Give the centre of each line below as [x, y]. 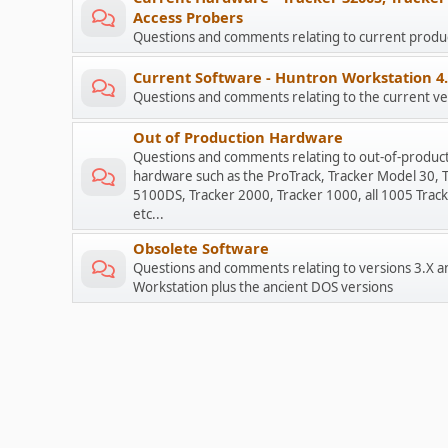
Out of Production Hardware [238, 137]
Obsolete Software [201, 248]
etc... [148, 214]
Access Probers [188, 17]
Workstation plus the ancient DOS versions [263, 287]
